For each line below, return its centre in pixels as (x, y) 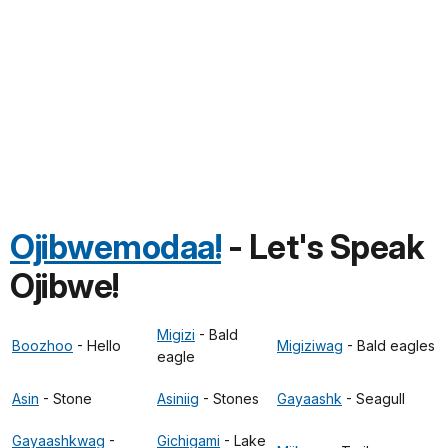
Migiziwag (310, 345)
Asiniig (178, 398)
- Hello (97, 345)
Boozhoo (42, 345)
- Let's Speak (322, 246)
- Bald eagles (389, 345)
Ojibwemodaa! (115, 246)
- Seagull (373, 398)
